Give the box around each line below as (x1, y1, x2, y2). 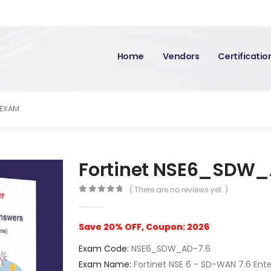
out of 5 (85, 195, 131, 203)
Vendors (162, 50, 200, 62)
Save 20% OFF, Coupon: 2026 (79, 220, 210, 233)
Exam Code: (79, 242, 129, 255)
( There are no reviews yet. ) (129, 184, 228, 195)
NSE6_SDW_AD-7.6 (129, 242, 211, 255)
